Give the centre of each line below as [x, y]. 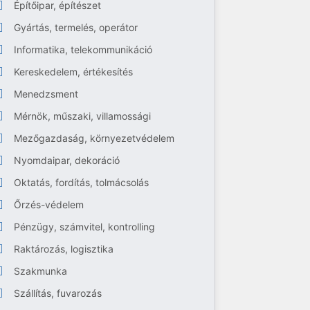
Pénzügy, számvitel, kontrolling [85, 227]
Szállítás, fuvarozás [58, 293]
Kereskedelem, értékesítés [74, 72]
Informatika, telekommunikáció [83, 49]
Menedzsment [46, 94]
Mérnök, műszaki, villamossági [83, 116]
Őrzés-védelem [49, 204]
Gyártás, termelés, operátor [76, 27]
